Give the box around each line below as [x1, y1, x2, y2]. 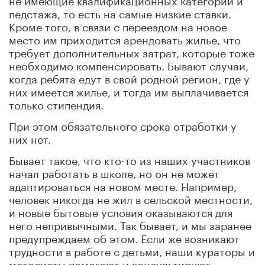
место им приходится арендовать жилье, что [9, 30, 241, 47]
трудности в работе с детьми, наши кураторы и [9, 241, 255, 258]
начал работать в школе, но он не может [9, 163, 219, 180]
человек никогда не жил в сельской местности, [9, 189, 253, 206]
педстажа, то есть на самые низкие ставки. [9, 4, 231, 21]
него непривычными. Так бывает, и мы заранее [9, 215, 251, 232]
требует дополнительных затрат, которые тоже [9, 43, 254, 60]
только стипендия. [9, 95, 104, 112]
